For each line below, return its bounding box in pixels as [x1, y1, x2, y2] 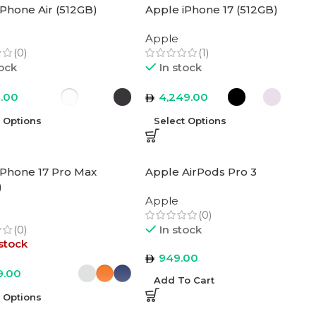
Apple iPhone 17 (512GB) [145, 3, 279, 16]
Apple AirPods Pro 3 [145, 165, 257, 178]
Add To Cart [154, 274, 215, 286]
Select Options [154, 115, 227, 126]
